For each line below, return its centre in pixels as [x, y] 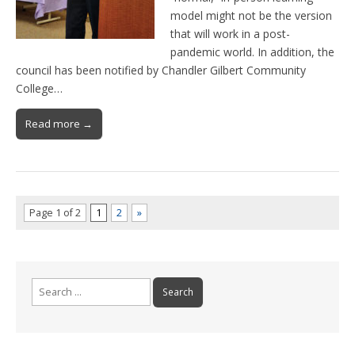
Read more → [59, 124]
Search [48, 285]
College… [39, 89]
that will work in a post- [230, 34]
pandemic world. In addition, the [252, 52]
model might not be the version [251, 16]
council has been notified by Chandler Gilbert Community [161, 71]
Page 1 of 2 [55, 213]
